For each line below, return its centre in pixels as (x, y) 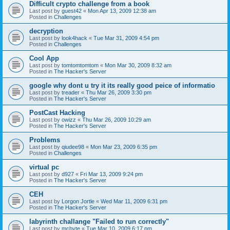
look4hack (74, 38)
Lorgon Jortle (78, 201)
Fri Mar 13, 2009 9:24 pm (111, 174)
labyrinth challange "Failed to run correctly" (99, 221)
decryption (46, 31)
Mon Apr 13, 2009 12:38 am (122, 11)
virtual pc (44, 167)
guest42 (72, 11)
